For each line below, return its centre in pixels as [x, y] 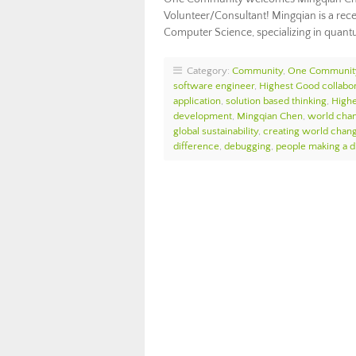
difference [196, 146]
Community [257, 71]
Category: [207, 71]
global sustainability [216, 131]
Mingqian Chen [270, 116]
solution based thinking [276, 101]
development [203, 116]
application [197, 101]
